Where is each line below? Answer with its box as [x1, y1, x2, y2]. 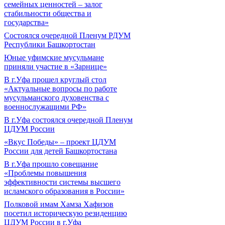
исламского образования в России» [4, 187, 125, 195]
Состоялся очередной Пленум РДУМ [4, 31, 131, 40]
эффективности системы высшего [4, 178, 121, 186]
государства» [4, 18, 49, 27]
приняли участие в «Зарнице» [4, 62, 107, 71]
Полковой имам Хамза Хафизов [4, 200, 114, 208]
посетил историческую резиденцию [4, 209, 127, 217]
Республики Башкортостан [4, 40, 95, 49]
